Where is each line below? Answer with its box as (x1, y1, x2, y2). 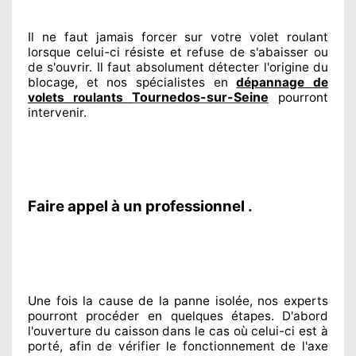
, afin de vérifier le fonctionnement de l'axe (60, 338, 328, 354)
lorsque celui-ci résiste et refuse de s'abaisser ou (28, 44, 328, 60)
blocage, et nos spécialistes (28, 74, 205, 90)
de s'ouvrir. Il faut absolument (28, 59, 204, 75)
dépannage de (236, 74, 329, 90)
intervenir (28, 104, 83, 120)
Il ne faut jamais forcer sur (28, 29, 203, 44)
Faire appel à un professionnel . (28, 196, 253, 215)
